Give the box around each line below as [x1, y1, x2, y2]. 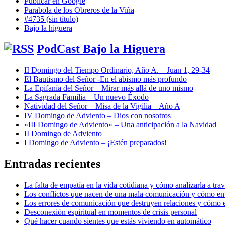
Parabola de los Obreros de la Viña [24, 5, 134, 14]
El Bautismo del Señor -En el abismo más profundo [24, 75, 187, 84]
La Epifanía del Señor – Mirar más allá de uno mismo [24, 84, 193, 93]
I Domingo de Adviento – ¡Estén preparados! [24, 138, 167, 147]
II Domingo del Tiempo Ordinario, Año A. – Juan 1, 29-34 [24, 66, 210, 75]
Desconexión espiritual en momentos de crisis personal [24, 208, 197, 217]
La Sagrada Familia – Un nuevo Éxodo [24, 93, 149, 102]
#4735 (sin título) [24, 14, 78, 23]
